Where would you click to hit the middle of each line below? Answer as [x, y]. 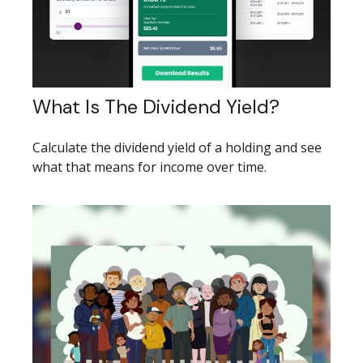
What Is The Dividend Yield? [156, 107]
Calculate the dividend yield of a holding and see [177, 148]
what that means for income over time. [149, 167]
